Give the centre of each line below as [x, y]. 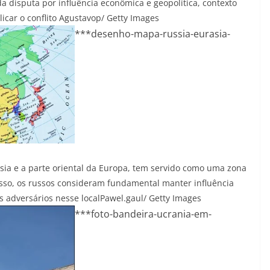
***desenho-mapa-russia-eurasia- [152, 34]
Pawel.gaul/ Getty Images [151, 198]
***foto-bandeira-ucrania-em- [143, 214]
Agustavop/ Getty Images [109, 18]
